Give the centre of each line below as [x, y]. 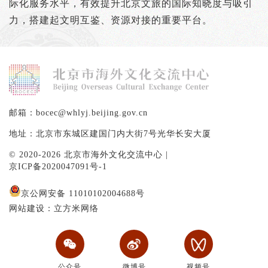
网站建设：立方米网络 [54, 208]
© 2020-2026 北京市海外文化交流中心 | [89, 154]
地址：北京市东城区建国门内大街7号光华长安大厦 [110, 133]
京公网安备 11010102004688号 [83, 193]
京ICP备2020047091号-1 [58, 166]
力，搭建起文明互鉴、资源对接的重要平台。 [111, 20]
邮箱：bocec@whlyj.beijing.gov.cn [78, 112]
